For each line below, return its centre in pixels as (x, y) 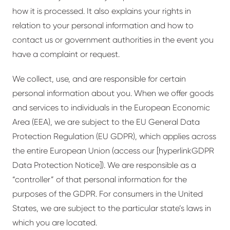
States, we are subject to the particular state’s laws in (112, 208)
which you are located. (55, 223)
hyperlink (175, 151)
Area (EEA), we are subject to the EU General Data (106, 122)
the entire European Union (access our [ (85, 151)
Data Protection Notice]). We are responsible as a (104, 165)
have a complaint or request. (66, 54)
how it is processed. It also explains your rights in (102, 11)
